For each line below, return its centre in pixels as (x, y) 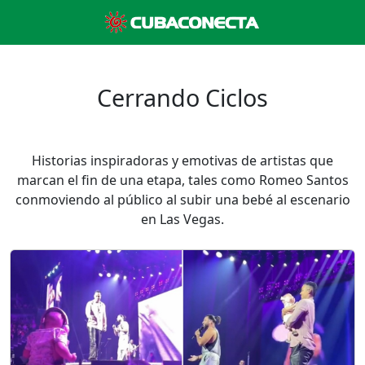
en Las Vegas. (182, 219)
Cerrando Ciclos (182, 97)
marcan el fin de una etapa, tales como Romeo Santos (182, 180)
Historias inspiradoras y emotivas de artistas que (182, 161)
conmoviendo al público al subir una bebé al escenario (182, 200)
